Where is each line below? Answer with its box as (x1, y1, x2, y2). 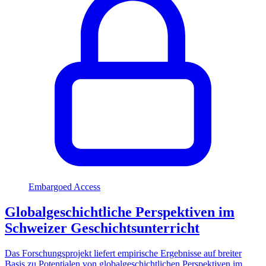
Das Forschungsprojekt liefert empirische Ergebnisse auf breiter (5, 248, 242, 259)
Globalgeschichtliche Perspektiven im (5, 204, 235, 220)
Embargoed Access (28, 182, 100, 192)
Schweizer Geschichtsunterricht (5, 220, 199, 236)
